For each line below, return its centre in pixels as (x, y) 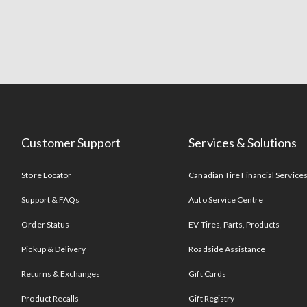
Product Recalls (50, 299)
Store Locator (46, 175)
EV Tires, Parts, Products (234, 225)
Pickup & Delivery (54, 249)
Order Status (45, 225)
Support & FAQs (50, 200)
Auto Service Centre (226, 200)
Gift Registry (211, 299)
